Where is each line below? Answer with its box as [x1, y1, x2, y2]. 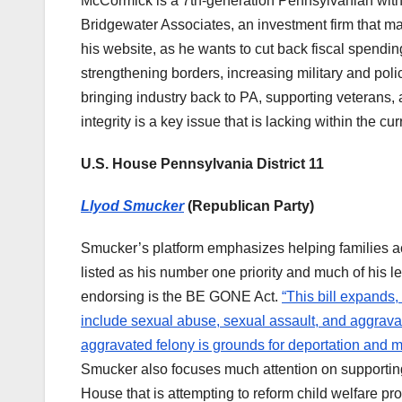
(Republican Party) [184, 198, 314, 214]
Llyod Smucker [81, 198, 184, 214]
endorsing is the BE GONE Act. [81, 289, 282, 305]
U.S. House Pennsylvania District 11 [81, 156, 324, 172]
